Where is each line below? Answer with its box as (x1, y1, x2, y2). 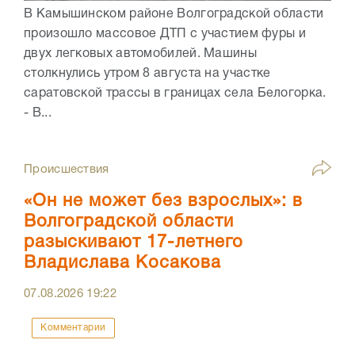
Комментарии (40, 323, 106, 333)
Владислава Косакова (24, 255, 221, 272)
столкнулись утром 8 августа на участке (24, 68, 271, 80)
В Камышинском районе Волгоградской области (24, 9, 324, 21)
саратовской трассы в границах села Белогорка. (24, 88, 326, 100)
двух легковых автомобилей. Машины (24, 48, 257, 60)
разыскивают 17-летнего (24, 235, 243, 251)
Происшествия (24, 164, 109, 176)
